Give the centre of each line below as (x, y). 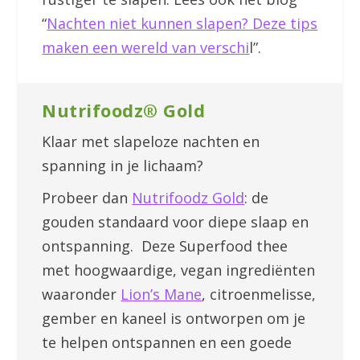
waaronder (82, 295)
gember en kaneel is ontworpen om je (174, 319)
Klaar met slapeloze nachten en (151, 142)
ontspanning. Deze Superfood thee (165, 246)
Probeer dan (87, 198)
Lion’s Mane (162, 295)
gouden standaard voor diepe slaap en (176, 222)
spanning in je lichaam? (123, 166)
